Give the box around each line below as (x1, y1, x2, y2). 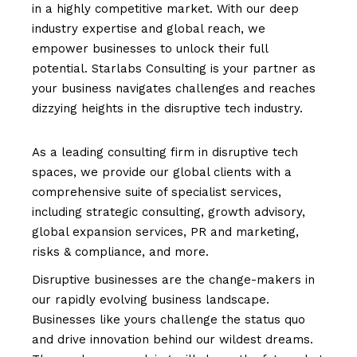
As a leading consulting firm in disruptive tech (32, 145, 299, 159)
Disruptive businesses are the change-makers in (32, 273, 316, 287)
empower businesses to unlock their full (32, 41, 269, 56)
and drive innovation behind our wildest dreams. (32, 332, 314, 347)
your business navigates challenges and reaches (32, 81, 316, 96)
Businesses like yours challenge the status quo (32, 312, 306, 327)
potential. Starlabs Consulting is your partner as (32, 61, 316, 76)
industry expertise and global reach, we (32, 22, 266, 36)
